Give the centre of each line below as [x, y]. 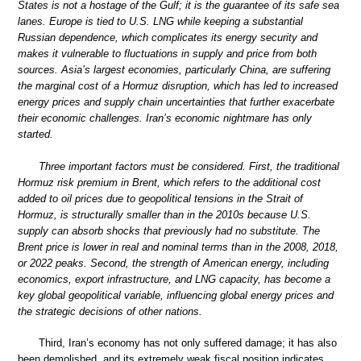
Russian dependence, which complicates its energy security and [168, 38]
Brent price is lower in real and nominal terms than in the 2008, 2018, [178, 247]
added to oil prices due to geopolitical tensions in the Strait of [160, 198]
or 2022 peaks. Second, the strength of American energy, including [173, 263]
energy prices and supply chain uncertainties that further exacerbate [176, 102]
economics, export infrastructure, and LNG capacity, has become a [174, 279]
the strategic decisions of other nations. [110, 311]
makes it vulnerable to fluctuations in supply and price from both [167, 54]
